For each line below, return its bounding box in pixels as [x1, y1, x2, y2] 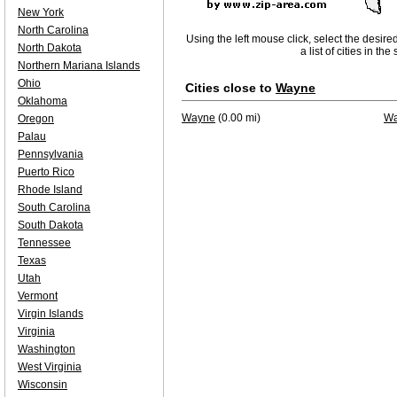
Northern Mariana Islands [18, 59, 140, 72]
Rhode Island [18, 183, 82, 196]
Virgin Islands [18, 307, 83, 320]
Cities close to [185, 81, 276, 95]
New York [18, 6, 64, 19]
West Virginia [18, 361, 82, 373]
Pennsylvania [18, 148, 83, 160]
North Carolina [18, 24, 89, 36]
